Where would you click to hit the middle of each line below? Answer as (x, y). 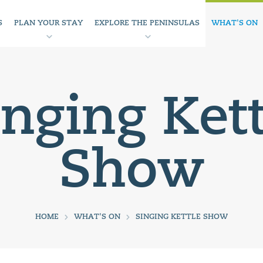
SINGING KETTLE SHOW (182, 217)
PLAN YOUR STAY (48, 23)
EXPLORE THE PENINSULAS (147, 23)
